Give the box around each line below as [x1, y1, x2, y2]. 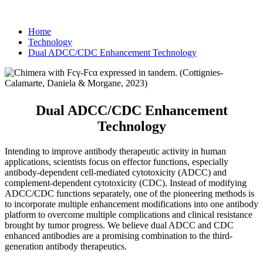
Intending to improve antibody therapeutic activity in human [5, 146, 226, 156]
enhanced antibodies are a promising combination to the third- [5, 230, 232, 241]
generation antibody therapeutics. [5, 241, 127, 251]
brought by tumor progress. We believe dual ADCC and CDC [5, 220, 234, 230]
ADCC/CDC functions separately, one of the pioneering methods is [5, 188, 254, 198]
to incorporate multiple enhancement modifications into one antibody [5, 198, 258, 209]
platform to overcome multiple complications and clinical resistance [5, 209, 252, 220]
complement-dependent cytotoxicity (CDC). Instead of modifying [5, 177, 247, 188]
